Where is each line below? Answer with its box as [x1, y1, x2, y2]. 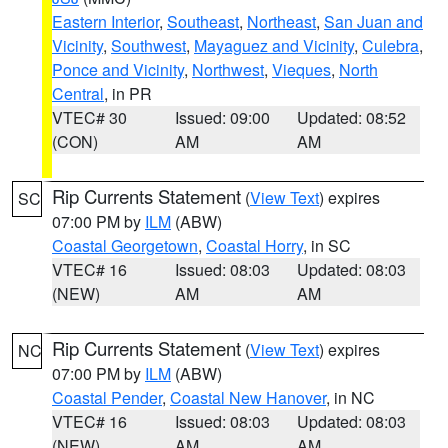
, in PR [104, 82, 152, 105]
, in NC [326, 386, 375, 409]
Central [52, 82, 104, 105]
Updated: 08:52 [297, 106, 407, 129]
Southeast [167, 10, 239, 33]
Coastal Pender [52, 386, 162, 409]
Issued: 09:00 [174, 106, 270, 129]
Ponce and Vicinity [52, 58, 184, 81]
